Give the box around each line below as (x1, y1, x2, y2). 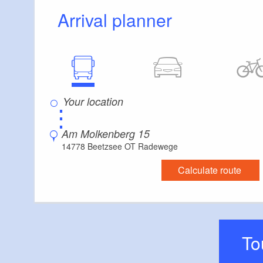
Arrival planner (69, 6, 172, 32)
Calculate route (177, 163, 241, 177)
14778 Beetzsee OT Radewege (62, 140, 178, 152)
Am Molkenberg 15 (62, 126, 150, 141)
